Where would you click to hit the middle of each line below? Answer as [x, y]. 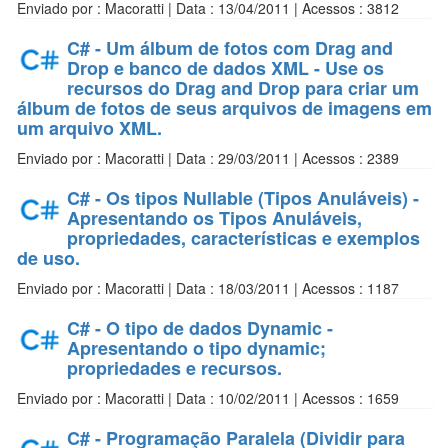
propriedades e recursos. [174, 368]
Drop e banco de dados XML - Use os [225, 68]
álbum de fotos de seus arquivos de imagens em [224, 108]
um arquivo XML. [89, 128]
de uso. [48, 258]
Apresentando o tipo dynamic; [196, 348]
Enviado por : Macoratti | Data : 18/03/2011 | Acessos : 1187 [208, 288]
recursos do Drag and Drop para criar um [243, 88]
